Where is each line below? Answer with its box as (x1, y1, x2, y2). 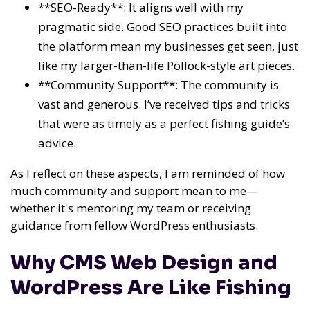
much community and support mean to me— (10, 183, 258, 199)
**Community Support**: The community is (38, 77, 279, 93)
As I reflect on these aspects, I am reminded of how (10, 165, 285, 182)
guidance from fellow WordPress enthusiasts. (10, 217, 258, 234)
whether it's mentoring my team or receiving (10, 200, 251, 217)
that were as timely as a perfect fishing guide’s (38, 116, 290, 132)
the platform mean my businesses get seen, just (38, 38, 298, 55)
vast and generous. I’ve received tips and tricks (38, 96, 290, 113)
